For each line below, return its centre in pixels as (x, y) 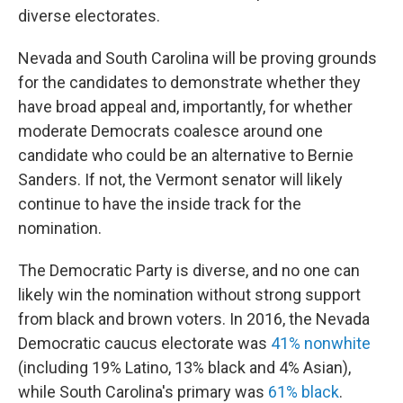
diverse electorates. (89, 16)
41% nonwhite (321, 344)
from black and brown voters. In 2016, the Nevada (194, 319)
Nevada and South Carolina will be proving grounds (197, 58)
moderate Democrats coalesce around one (170, 131)
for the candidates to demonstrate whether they (189, 83)
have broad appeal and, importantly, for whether (185, 107)
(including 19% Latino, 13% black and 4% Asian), (184, 368)
